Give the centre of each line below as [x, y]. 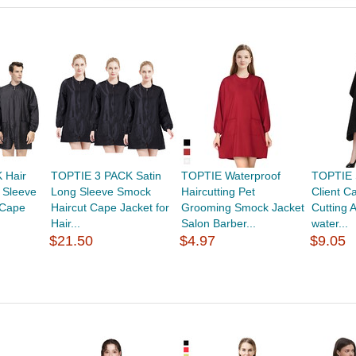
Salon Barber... [219, 223]
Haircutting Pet [219, 192]
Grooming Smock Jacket [243, 207]
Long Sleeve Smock [101, 192]
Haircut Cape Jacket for [110, 207]
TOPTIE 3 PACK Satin [106, 176]
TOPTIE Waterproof [231, 176]
